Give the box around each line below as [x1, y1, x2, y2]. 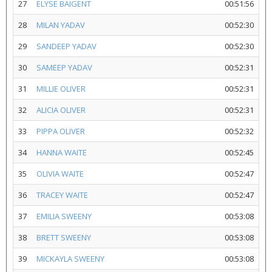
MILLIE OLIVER [36, 83, 86, 94]
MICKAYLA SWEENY [36, 253, 104, 264]
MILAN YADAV [36, 19, 85, 30]
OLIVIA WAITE [36, 168, 84, 179]
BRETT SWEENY [36, 232, 91, 243]
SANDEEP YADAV [36, 41, 97, 52]
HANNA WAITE [36, 147, 87, 158]
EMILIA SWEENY [36, 211, 92, 222]
